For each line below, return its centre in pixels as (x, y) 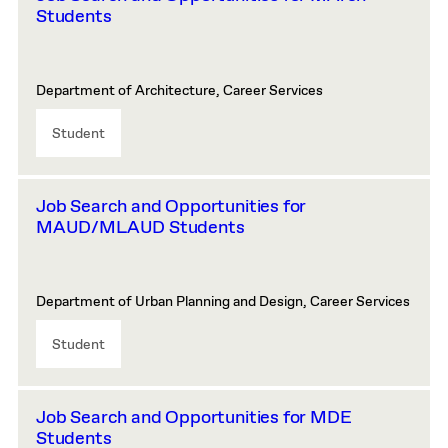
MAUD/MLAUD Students (140, 228)
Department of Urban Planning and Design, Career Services (223, 302)
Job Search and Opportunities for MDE (194, 418)
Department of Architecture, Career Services (179, 91)
